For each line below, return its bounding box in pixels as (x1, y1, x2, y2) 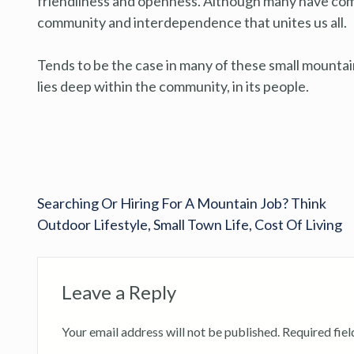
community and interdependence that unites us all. (37, 13, 347, 31)
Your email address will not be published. (62, 323, 280, 339)
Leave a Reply (62, 280, 176, 303)
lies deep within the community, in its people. (37, 77, 309, 95)
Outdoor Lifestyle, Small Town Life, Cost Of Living (37, 215, 342, 233)
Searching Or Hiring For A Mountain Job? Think (37, 194, 326, 212)
